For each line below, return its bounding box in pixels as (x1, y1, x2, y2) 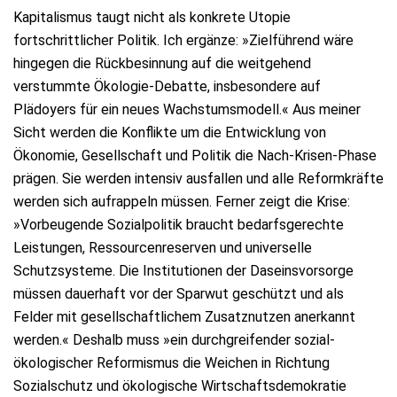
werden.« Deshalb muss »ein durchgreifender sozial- (13, 331, 335, 348)
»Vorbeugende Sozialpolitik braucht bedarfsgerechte (13, 216, 344, 233)
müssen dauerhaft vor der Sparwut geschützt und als (13, 285, 344, 302)
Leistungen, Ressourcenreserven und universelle (13, 239, 312, 256)
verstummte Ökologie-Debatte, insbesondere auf (13, 78, 321, 95)
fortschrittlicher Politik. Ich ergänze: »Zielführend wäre (13, 32, 354, 49)
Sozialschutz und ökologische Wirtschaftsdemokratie (13, 378, 346, 394)
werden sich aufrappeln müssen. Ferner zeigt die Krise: (13, 193, 350, 210)
